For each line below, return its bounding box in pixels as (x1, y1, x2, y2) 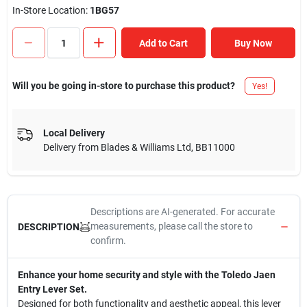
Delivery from (42, 141, 101, 153)
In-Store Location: (12, 5, 90, 16)
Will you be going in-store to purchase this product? (12, 80, 235, 91)
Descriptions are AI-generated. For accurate (90, 206, 275, 217)
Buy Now (234, 37, 272, 49)
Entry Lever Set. (17, 284, 87, 295)
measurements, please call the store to (90, 221, 253, 232)
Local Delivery (42, 127, 105, 138)
